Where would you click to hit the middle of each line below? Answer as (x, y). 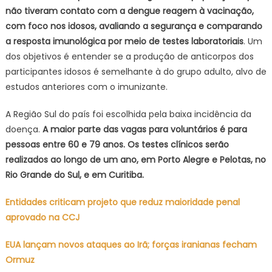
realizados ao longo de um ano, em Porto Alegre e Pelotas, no (135, 160)
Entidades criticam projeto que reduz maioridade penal (122, 202)
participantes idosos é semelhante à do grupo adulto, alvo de (136, 72)
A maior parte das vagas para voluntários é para (143, 129)
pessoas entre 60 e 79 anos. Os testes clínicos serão (117, 144)
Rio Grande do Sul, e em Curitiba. (74, 175)
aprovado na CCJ (42, 217)
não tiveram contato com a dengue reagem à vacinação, (129, 11)
